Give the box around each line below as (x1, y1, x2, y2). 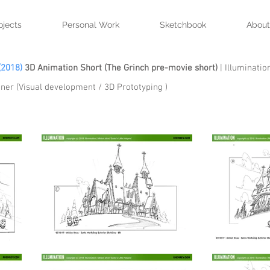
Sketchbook (159, 20, 206, 30)
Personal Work (61, 20, 119, 30)
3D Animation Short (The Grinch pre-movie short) (25, 63, 218, 74)
